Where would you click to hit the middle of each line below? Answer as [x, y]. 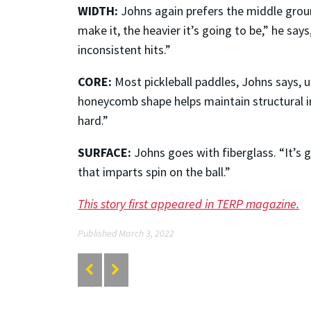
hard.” [93, 121]
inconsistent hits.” [124, 50]
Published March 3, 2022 [126, 234]
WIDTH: [98, 11]
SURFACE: [104, 153]
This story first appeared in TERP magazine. [188, 204]
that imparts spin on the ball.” [154, 172]
